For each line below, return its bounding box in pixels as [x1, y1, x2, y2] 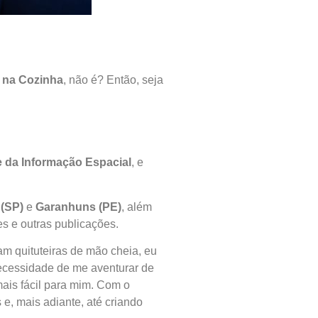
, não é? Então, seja [62, 74, 163, 86]
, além [121, 200, 152, 213]
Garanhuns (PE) [35, 200, 121, 213]
